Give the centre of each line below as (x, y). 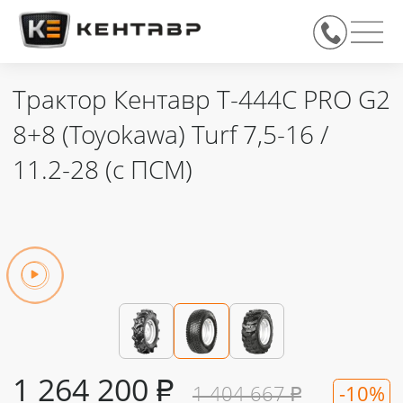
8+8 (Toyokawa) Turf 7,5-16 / (171, 138)
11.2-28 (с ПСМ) (103, 173)
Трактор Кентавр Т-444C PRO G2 (201, 103)
